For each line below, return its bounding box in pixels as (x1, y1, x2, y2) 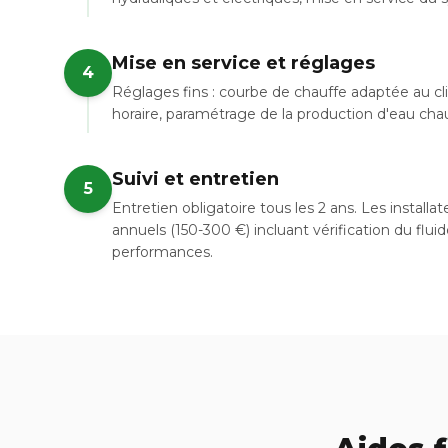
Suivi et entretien (112, 168, 279, 190)
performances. (112, 243, 213, 261)
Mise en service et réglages (112, 52, 375, 74)
